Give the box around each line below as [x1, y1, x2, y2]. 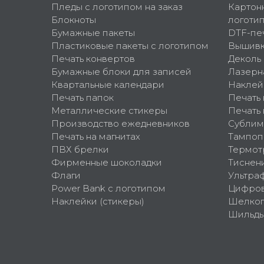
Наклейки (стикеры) [51, 195, 144, 207]
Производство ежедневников [51, 117, 190, 129]
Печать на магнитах [51, 130, 140, 142]
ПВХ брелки [51, 143, 109, 155]
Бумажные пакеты [51, 27, 135, 38]
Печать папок [51, 91, 114, 103]
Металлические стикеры [51, 104, 167, 116]
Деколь [228, 52, 261, 64]
